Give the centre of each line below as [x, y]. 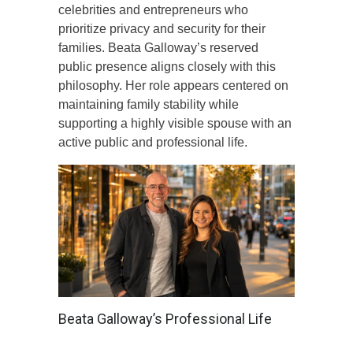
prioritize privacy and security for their [162, 28]
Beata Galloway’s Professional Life [165, 318]
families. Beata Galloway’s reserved [158, 47]
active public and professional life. [153, 142]
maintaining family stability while [149, 104]
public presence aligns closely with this [167, 66]
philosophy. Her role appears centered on [173, 85]
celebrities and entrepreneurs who [153, 9]
